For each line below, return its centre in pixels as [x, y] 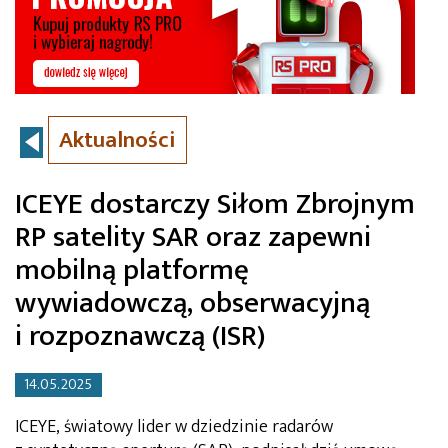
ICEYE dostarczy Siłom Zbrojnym [215, 204]
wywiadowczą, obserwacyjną [192, 303]
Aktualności [117, 140]
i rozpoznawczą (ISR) [140, 336]
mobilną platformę [132, 270]
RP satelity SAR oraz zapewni [193, 237]
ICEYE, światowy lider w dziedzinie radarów [174, 426]
